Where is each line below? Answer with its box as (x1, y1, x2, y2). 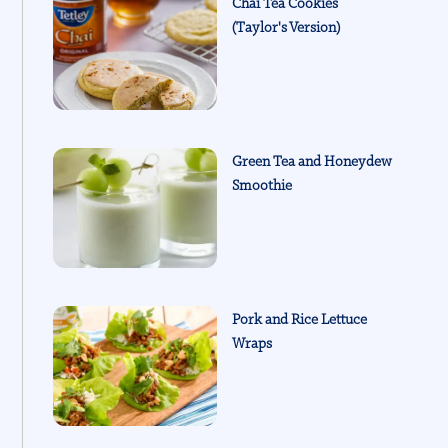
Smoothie (232, 175, 292, 194)
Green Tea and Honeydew (232, 151, 392, 170)
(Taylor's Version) (232, 17, 340, 36)
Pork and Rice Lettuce (232, 309, 367, 328)
